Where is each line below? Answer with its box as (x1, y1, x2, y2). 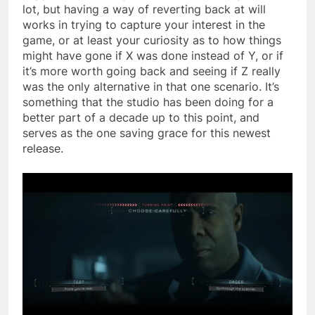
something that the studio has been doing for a (22, 94, 274, 109)
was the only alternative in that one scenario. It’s (22, 79, 279, 94)
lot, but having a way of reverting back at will (22, 1, 266, 16)
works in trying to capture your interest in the (22, 17, 265, 32)
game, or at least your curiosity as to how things (22, 32, 281, 47)
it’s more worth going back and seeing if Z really (22, 63, 281, 78)
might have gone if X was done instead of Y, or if (22, 48, 283, 63)
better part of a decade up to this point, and (22, 110, 259, 124)
